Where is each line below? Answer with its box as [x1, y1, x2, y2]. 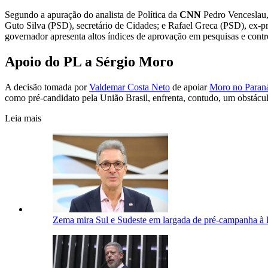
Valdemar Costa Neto [89, 81, 170, 92]
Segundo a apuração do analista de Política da [5, 9, 179, 20]
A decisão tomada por [5, 81, 89, 92]
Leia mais [5, 112, 41, 123]
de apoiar [170, 81, 209, 92]
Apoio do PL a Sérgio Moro [5, 53, 173, 69]
